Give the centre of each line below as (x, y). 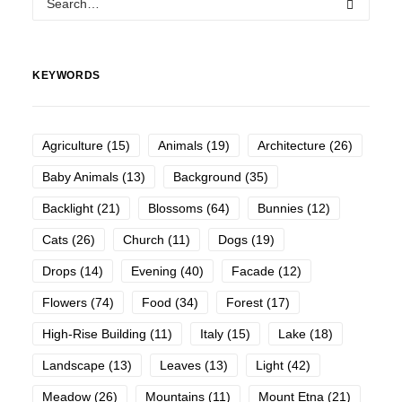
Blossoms (175, 208)
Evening (154, 271)
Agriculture (73, 145)
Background (207, 177)
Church (144, 240)
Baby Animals (80, 177)
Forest (245, 302)
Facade (253, 271)
